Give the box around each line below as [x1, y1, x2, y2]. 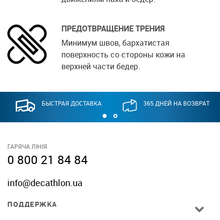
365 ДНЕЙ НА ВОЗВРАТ [143, 99, 210, 107]
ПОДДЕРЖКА [7, 199, 57, 209]
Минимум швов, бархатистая [61, 37, 169, 48]
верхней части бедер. [61, 60, 140, 72]
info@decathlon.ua [7, 176, 82, 189]
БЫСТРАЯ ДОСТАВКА [42, 99, 102, 107]
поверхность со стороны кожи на [61, 49, 185, 60]
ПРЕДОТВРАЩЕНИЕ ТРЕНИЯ [61, 23, 165, 34]
